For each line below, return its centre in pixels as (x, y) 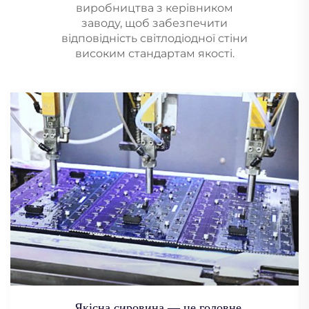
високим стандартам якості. (154, 54)
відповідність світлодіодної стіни (154, 39)
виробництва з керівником (154, 8)
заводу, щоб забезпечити (154, 23)
